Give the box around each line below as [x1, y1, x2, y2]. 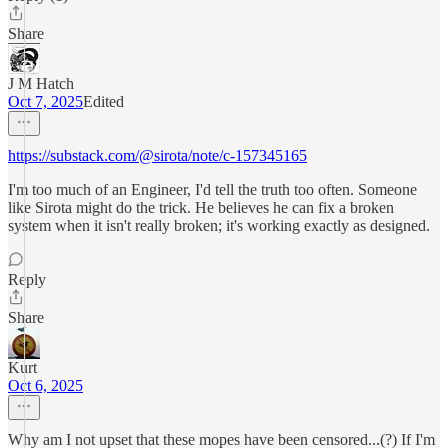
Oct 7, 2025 [8, 93, 83, 110]
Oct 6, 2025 [8, 377, 83, 394]
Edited [83, 93, 124, 110]
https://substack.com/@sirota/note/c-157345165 [8, 147, 307, 164]
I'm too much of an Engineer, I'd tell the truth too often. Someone [8, 181, 417, 198]
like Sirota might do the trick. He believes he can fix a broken [8, 199, 394, 216]
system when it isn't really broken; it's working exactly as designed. [8, 217, 430, 234]
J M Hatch [8, 75, 74, 92]
